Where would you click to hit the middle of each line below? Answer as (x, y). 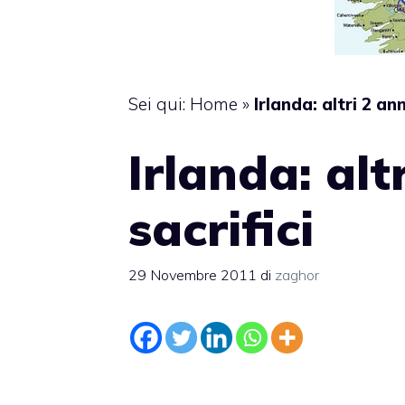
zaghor (297, 274)
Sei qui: (159, 104)
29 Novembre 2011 (193, 274)
